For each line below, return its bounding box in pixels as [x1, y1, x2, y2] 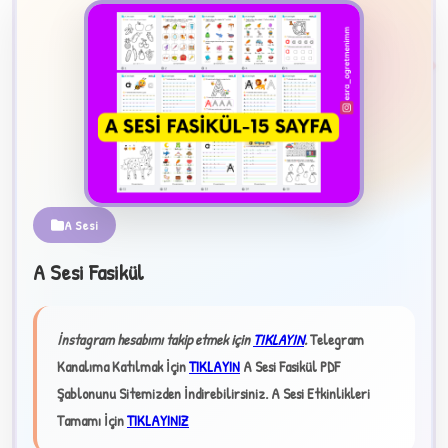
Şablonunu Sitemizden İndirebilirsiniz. [57, 383, 268, 405]
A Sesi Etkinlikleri [271, 383, 370, 405]
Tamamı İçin [57, 410, 127, 432]
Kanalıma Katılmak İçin [57, 356, 189, 378]
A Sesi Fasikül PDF [243, 356, 340, 378]
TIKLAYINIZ [127, 410, 189, 432]
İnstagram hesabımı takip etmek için [57, 329, 253, 351]
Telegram [310, 329, 364, 351]
